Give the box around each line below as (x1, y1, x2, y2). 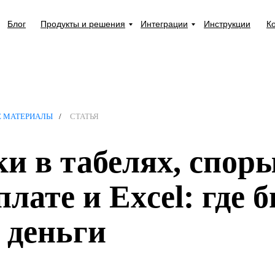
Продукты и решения (41, 18, 125, 29)
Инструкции (204, 18, 250, 29)
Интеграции (141, 18, 188, 29)
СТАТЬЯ (70, 112, 99, 121)
